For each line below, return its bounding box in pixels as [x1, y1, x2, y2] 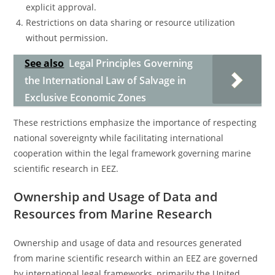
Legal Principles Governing [69, 56, 193, 70]
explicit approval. [26, 1, 97, 13]
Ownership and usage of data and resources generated [14, 237, 242, 249]
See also [25, 56, 64, 70]
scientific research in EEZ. [14, 163, 119, 174]
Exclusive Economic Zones [25, 91, 147, 104]
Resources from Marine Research [14, 206, 213, 222]
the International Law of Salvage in [25, 74, 187, 87]
